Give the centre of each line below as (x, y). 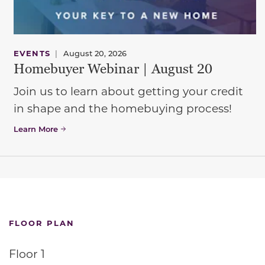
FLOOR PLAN (42, 223)
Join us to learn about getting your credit (128, 91)
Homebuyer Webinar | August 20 (113, 69)
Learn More (35, 128)
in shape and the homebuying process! (122, 108)
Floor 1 (27, 254)
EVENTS (32, 53)
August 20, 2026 (95, 53)
